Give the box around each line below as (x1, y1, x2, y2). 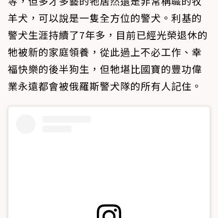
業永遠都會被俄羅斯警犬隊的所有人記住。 (8, 79, 202, 93)
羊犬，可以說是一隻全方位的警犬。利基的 (8, 11, 202, 25)
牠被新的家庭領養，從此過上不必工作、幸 (8, 45, 202, 59)
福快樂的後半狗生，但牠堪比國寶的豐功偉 (8, 62, 202, 76)
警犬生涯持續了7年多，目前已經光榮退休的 (8, 28, 208, 42)
